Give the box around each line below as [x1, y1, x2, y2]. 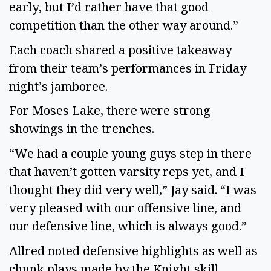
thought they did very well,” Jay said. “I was [9, 181, 256, 198]
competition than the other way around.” [9, 17, 241, 34]
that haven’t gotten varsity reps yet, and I [9, 163, 244, 180]
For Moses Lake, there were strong [9, 102, 211, 119]
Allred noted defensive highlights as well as [9, 242, 258, 259]
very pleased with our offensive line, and [9, 200, 241, 217]
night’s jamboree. [9, 77, 111, 94]
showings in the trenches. [9, 120, 157, 137]
